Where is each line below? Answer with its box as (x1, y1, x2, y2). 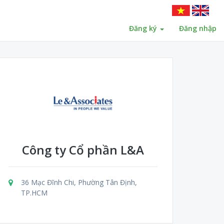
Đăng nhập (179, 23, 216, 33)
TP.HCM (21, 188, 47, 197)
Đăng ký (129, 23, 159, 33)
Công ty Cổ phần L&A (22, 141, 144, 158)
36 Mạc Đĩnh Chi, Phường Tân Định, (21, 177, 137, 187)
